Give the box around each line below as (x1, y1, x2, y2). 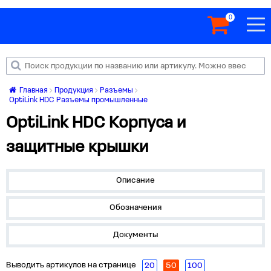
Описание (116, 176, 155, 185)
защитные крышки (6, 139, 148, 156)
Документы (113, 230, 158, 240)
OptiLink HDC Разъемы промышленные (9, 96, 148, 104)
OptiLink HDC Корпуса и (6, 115, 186, 132)
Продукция (54, 87, 93, 94)
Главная (18, 87, 48, 94)
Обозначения (109, 203, 162, 212)
